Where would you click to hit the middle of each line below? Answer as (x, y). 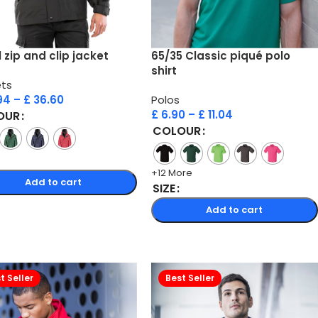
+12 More (171, 172)
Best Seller (190, 278)
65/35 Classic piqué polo (220, 55)
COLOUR (176, 131)
